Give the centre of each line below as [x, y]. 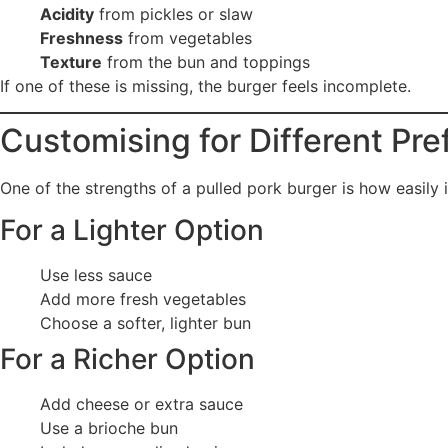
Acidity [67, 13]
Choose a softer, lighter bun [145, 323]
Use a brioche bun [109, 428]
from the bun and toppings [206, 61]
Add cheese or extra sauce [141, 404]
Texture [71, 61]
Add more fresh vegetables [143, 299]
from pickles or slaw [173, 13]
